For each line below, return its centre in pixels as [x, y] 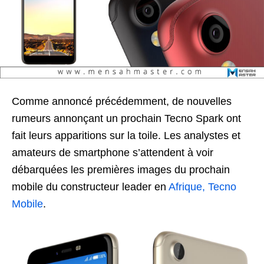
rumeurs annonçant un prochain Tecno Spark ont [126, 118]
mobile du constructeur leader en [90, 187]
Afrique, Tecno [202, 187]
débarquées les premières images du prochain [121, 170]
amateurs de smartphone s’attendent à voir [113, 153]
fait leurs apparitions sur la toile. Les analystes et [126, 136]
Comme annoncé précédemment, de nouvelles [122, 101]
